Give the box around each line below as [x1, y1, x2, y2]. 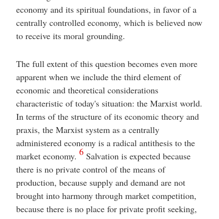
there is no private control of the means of [16, 163, 165, 175]
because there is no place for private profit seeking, [16, 203, 197, 215]
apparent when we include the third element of [16, 71, 181, 83]
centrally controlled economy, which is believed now [16, 17, 202, 28]
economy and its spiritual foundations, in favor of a [16, 3, 197, 15]
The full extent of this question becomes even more [16, 58, 197, 69]
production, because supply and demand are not [16, 176, 185, 188]
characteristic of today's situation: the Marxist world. [16, 97, 202, 109]
